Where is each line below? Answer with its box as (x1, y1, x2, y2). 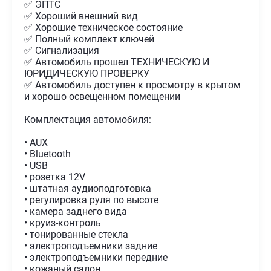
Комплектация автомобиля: (24, 113, 152, 125)
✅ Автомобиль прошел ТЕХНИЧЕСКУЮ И (24, 56, 210, 68)
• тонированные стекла (24, 228, 129, 240)
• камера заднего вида (24, 205, 128, 217)
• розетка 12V (24, 171, 86, 183)
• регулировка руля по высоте (24, 194, 159, 206)
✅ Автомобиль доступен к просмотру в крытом (24, 79, 241, 91)
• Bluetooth (24, 148, 71, 160)
